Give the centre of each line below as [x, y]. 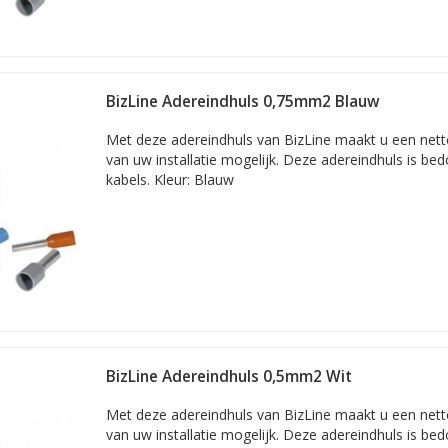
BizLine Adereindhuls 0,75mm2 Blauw [243, 101]
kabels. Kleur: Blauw [170, 179]
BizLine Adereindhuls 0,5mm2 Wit [229, 376]
